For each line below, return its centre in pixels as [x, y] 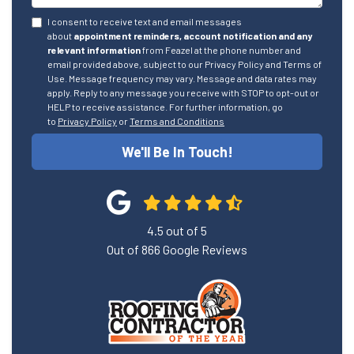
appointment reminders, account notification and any [193, 35]
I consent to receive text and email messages [145, 21]
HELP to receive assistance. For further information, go [165, 106]
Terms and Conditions [177, 121]
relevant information [94, 49]
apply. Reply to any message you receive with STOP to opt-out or [183, 92]
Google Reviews [204, 249]
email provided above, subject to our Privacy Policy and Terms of [185, 64]
